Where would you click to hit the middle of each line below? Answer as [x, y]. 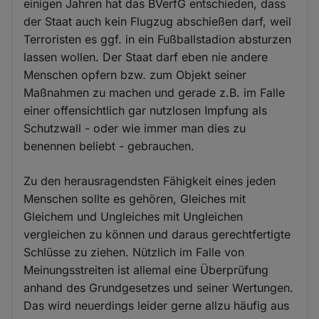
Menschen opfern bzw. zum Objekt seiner [135, 75]
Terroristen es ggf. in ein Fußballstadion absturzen [158, 39]
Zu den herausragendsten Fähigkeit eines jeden [150, 181]
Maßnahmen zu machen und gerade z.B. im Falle [155, 93]
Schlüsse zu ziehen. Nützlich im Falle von [134, 252]
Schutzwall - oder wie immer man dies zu [135, 128]
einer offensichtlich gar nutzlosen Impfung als [146, 110]
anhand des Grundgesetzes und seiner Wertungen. [159, 288]
